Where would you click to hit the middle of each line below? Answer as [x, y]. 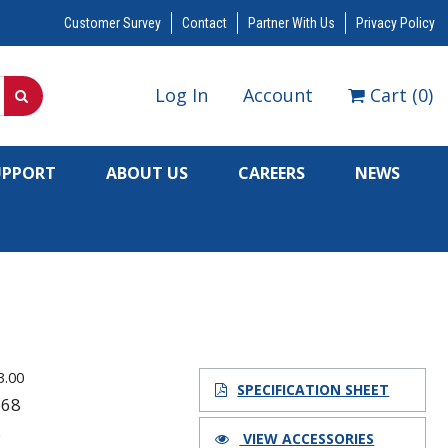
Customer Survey [112, 23]
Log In [181, 95]
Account [278, 95]
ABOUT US [147, 173]
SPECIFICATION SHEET [313, 389]
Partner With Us [291, 23]
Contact [204, 23]
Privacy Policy [395, 23]
